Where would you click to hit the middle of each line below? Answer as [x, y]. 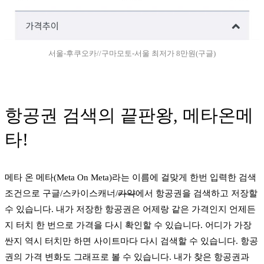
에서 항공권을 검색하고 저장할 [197, 193]
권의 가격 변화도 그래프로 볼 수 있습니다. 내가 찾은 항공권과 [127, 257]
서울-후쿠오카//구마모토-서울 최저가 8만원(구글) [132, 53]
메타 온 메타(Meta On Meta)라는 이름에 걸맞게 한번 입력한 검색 [131, 177]
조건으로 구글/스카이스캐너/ [61, 193]
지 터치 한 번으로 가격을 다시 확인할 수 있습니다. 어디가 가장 [128, 225]
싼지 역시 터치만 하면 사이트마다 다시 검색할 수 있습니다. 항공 [131, 241]
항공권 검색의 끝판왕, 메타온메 [129, 115]
